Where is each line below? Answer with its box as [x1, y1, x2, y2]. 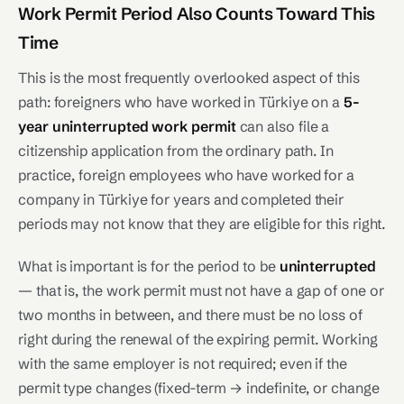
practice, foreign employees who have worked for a [18, 166, 355, 184]
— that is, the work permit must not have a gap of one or [18, 281, 384, 299]
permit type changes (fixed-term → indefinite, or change [18, 379, 380, 397]
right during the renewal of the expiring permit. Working [18, 330, 378, 348]
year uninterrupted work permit [18, 117, 236, 135]
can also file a [235, 117, 330, 135]
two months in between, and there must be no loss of [18, 306, 363, 324]
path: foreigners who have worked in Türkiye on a [18, 93, 344, 111]
